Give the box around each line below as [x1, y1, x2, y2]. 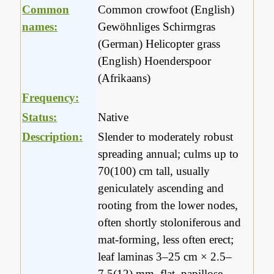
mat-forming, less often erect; [98, 233, 234, 246]
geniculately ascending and [98, 182, 224, 195]
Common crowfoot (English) [98, 3, 235, 17]
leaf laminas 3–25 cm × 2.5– [98, 250, 232, 264]
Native [98, 111, 129, 124]
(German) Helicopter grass [98, 37, 221, 51]
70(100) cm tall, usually [98, 165, 210, 178]
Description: [22, 130, 83, 144]
